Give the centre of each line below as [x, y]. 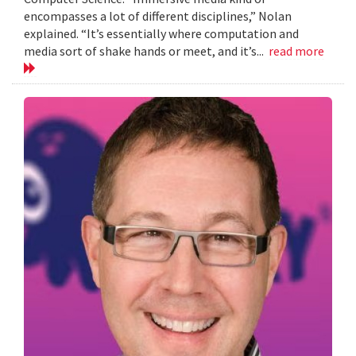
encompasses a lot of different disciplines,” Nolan [158, 16]
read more [296, 51]
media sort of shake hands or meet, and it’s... [146, 51]
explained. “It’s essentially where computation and [161, 34]
